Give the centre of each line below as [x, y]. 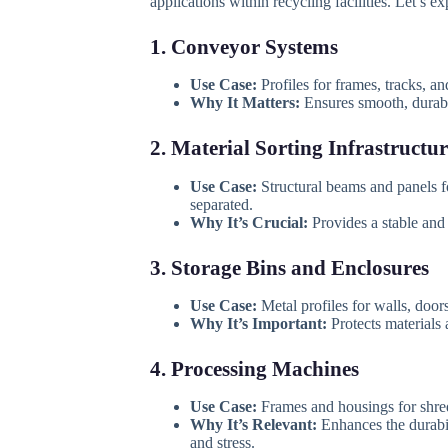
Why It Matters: [244, 103]
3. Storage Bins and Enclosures [289, 267]
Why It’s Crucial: [248, 222]
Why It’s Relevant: [253, 425]
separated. [221, 204]
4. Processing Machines [254, 368]
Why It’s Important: [258, 323]
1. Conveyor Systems [243, 47]
